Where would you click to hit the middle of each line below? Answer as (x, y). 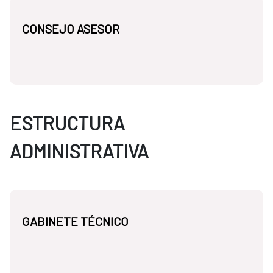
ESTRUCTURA (67, 123)
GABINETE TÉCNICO (75, 222)
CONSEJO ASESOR (71, 29)
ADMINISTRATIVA (79, 151)
